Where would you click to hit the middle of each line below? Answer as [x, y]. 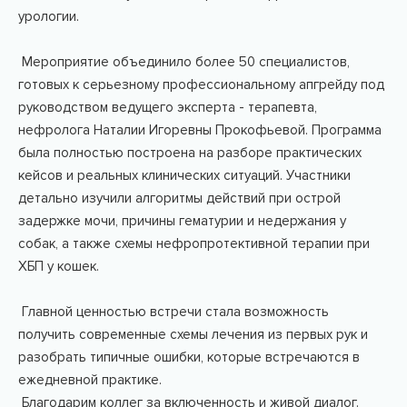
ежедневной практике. [90, 380]
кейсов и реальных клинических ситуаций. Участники [184, 175]
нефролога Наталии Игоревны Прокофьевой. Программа [200, 130]
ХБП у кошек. [59, 266]
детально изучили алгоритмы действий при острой [179, 198]
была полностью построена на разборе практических [190, 153]
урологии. [49, 16]
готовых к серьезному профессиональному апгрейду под [201, 84]
